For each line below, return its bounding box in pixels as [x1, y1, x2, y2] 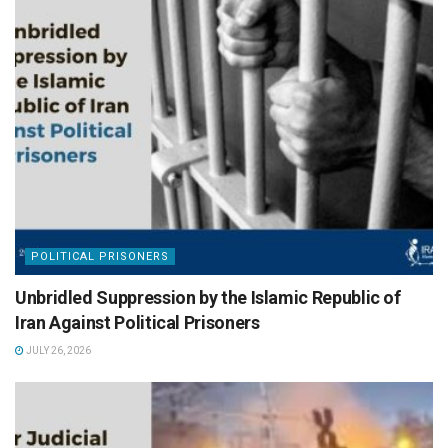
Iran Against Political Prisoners [15, 312, 260, 334]
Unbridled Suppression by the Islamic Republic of [15, 287, 401, 309]
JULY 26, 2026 [24, 345, 91, 357]
